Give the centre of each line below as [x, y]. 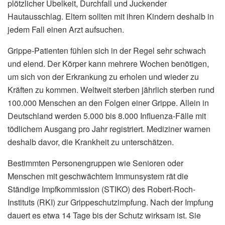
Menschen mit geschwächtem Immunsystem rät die [98, 176]
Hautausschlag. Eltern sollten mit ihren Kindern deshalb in [111, 16]
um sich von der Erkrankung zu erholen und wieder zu [103, 76]
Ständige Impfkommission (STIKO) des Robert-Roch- [101, 189]
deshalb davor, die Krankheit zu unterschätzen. [91, 142]
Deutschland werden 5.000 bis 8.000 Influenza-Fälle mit [107, 116]
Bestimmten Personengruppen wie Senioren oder [95, 163]
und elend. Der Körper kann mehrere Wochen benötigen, [108, 63]
